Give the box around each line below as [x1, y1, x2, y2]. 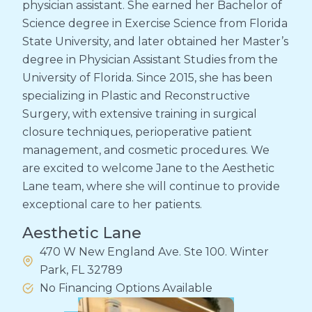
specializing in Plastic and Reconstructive [22, 89, 250, 102]
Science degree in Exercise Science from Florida [22, 17, 288, 30]
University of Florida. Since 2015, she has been [22, 71, 272, 84]
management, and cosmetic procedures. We [22, 143, 270, 157]
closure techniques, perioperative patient [22, 125, 252, 139]
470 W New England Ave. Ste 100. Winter [40, 245, 269, 259]
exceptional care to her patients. [22, 198, 202, 211]
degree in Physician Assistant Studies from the [22, 53, 278, 66]
